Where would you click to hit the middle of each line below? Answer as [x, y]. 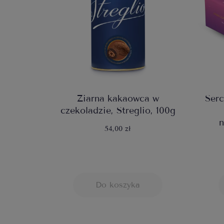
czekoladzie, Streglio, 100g [118, 111]
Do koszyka [118, 185]
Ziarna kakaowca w [118, 99]
